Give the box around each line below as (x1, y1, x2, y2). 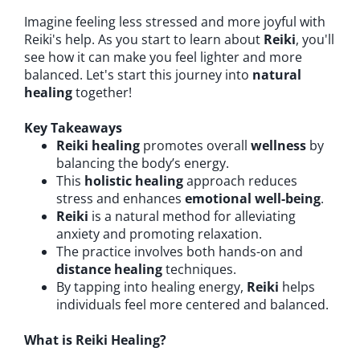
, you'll (296, 31, 334, 48)
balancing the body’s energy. (56, 154, 229, 172)
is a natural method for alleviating (88, 207, 296, 225)
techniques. (162, 260, 236, 278)
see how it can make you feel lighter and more (24, 48, 302, 66)
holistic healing (84, 172, 183, 190)
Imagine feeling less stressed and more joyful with (24, 13, 325, 31)
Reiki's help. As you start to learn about (24, 31, 264, 48)
